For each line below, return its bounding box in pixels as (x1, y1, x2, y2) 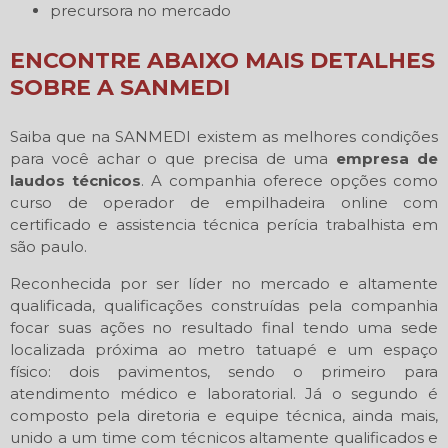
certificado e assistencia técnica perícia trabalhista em (10, 214, 438, 234)
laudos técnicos (10, 170, 141, 190)
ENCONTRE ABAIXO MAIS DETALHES (10, 46, 435, 74)
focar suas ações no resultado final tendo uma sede (10, 317, 438, 337)
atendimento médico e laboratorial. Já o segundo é (10, 383, 438, 403)
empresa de (336, 148, 439, 168)
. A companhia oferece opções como (141, 170, 438, 190)
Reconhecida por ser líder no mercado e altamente (10, 273, 438, 293)
